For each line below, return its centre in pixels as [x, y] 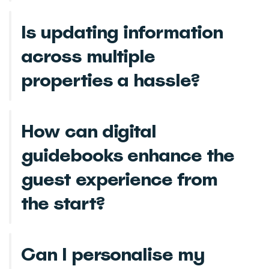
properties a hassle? [110, 80]
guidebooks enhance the [128, 155]
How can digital [89, 131]
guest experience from [119, 179]
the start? [63, 203]
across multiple [88, 56]
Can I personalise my [113, 254]
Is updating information [122, 32]
